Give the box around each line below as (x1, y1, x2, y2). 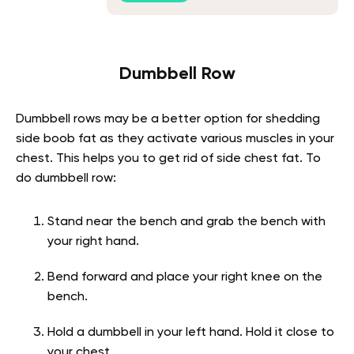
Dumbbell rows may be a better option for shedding (16, 113, 320, 126)
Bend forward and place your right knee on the (47, 271, 322, 284)
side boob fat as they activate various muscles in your (16, 133, 334, 146)
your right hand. (47, 235, 139, 249)
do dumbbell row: (16, 172, 116, 186)
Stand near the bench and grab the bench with (47, 216, 326, 229)
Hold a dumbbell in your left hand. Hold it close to (47, 326, 334, 340)
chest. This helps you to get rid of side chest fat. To (16, 153, 321, 166)
